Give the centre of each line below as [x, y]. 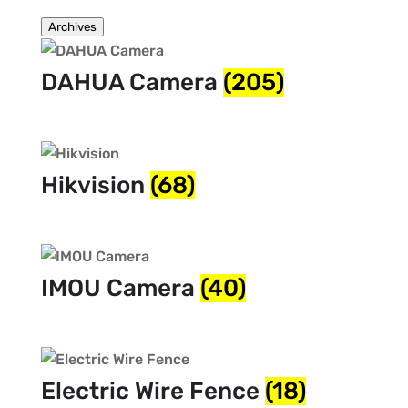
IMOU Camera [120, 289]
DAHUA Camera [132, 82]
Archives [72, 26]
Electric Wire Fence [153, 392]
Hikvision [95, 186]
